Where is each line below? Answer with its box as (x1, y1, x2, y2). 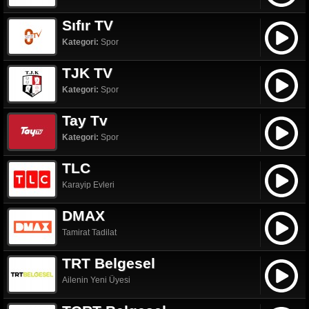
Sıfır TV (62, 17, 113, 33)
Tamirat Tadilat (62, 227, 117, 237)
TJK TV (62, 64, 112, 81)
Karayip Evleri (62, 179, 114, 190)
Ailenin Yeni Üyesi (62, 275, 130, 285)
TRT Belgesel (62, 255, 155, 271)
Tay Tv (62, 112, 108, 128)
